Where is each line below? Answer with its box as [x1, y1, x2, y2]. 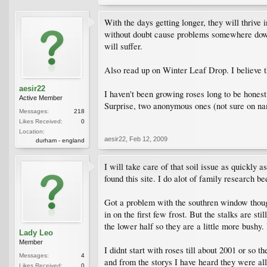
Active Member [19, 94, 63, 101]
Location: [19, 128, 45, 135]
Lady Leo [19, 228, 53, 237]
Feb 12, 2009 [129, 135, 167, 142]
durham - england [36, 136, 85, 144]
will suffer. [104, 40, 142, 52]
